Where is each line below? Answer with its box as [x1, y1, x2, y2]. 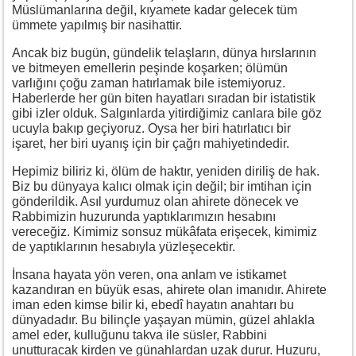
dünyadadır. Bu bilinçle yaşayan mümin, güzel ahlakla [12, 312, 315, 327]
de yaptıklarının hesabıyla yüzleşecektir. [12, 239, 235, 253]
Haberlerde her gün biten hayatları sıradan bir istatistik [12, 91, 315, 105]
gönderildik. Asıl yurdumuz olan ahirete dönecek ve [12, 194, 299, 208]
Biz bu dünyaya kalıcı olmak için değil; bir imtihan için [12, 179, 311, 193]
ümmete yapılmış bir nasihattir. [12, 17, 182, 32]
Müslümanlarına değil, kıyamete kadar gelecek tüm [12, 2, 297, 17]
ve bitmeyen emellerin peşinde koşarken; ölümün [12, 60, 288, 75]
